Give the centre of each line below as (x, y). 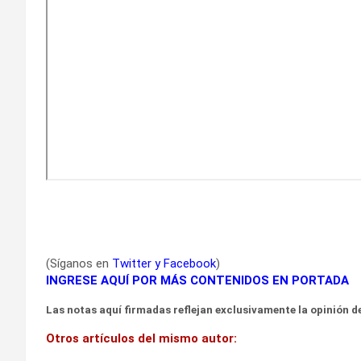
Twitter (132, 263)
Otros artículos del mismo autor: (141, 338)
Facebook (190, 263)
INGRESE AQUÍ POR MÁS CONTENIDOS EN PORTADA (197, 280)
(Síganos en (79, 263)
